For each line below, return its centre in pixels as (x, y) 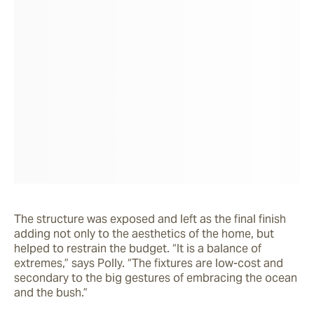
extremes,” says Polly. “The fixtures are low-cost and (149, 263)
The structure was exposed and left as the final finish (150, 219)
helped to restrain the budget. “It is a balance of (138, 248)
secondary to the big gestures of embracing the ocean (156, 278)
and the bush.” (52, 292)
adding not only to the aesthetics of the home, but (144, 233)
